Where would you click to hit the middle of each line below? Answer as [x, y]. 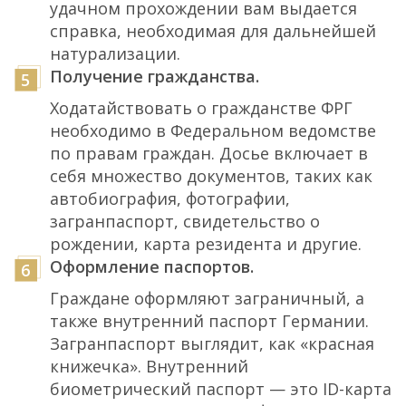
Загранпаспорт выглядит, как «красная [212, 343]
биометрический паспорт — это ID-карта [221, 388]
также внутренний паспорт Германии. [209, 320]
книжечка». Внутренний [149, 366]
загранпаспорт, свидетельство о [185, 221]
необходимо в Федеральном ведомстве [213, 130]
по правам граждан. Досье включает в [209, 153]
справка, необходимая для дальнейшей [213, 30]
